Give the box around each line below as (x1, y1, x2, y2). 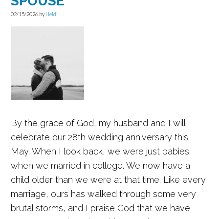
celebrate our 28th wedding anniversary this (11, 132, 189, 142)
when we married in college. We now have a (11, 160, 191, 171)
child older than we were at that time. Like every (11, 175, 206, 185)
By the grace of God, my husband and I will (11, 118, 186, 128)
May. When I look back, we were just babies (11, 146, 190, 156)
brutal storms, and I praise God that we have (11, 203, 191, 213)
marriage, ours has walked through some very (11, 189, 197, 199)
